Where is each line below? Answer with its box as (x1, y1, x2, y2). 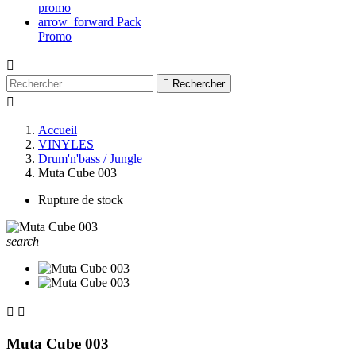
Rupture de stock (38, 193, 123, 207)
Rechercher (172, 78, 225, 90)
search (6, 234, 39, 248)
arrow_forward (38, 15, 114, 29)
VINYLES (38, 137, 94, 151)
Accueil (38, 123, 77, 137)
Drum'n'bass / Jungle (38, 152, 142, 165)
